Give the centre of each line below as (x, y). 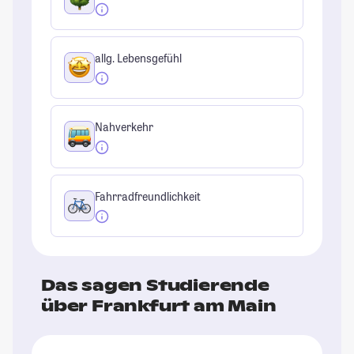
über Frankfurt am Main (159, 305)
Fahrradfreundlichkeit (148, 196)
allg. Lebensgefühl (138, 58)
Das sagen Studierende (155, 285)
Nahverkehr (124, 127)
